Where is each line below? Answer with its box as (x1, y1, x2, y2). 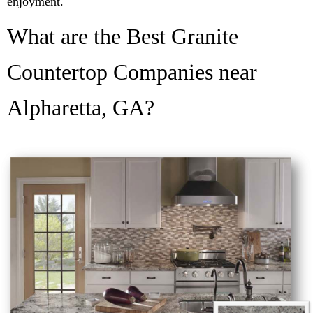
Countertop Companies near (7, 59, 257, 85)
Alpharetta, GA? (7, 94, 154, 120)
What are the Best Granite (7, 23, 238, 49)
